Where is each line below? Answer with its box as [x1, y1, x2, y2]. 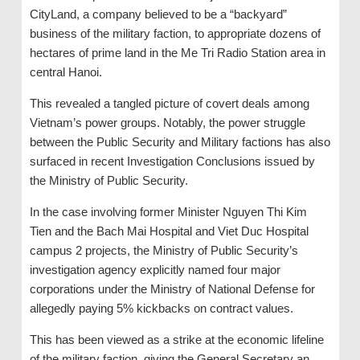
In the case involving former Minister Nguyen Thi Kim [29, 204, 307, 219]
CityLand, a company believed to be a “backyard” [29, 6, 287, 21]
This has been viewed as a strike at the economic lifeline [29, 332, 324, 346]
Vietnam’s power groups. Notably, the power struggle [29, 115, 305, 129]
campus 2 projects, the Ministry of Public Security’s [29, 243, 298, 257]
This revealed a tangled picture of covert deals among [29, 96, 309, 110]
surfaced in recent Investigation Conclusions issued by [29, 153, 315, 168]
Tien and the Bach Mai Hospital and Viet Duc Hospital [29, 223, 309, 238]
